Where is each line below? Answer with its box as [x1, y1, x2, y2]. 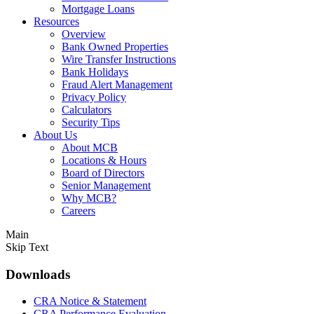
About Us [34, 129, 77, 141]
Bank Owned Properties [62, 41, 168, 53]
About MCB [62, 142, 118, 153]
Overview [62, 28, 106, 40]
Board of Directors [62, 167, 144, 179]
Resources [34, 15, 79, 27]
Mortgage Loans [62, 3, 135, 15]
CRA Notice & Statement [34, 295, 146, 308]
